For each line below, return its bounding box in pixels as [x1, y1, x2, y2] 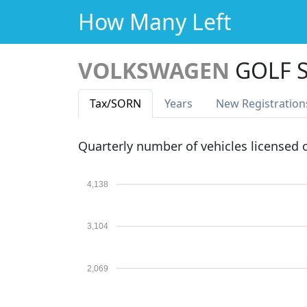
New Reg [216, 96, 262, 111]
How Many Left [78, 7, 232, 36]
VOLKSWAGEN [78, 56, 230, 85]
